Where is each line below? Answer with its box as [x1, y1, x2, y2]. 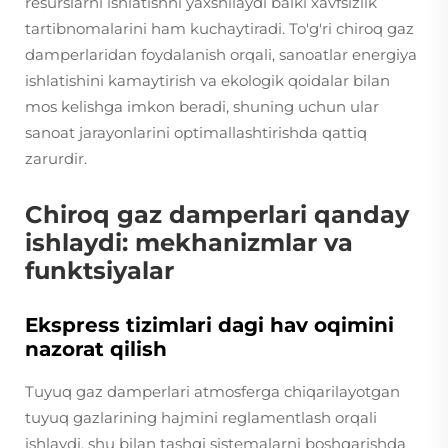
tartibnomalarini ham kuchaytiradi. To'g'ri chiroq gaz [25, 19, 414, 38]
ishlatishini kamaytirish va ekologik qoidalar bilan [25, 71, 390, 90]
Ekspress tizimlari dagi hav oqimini [25, 313, 394, 337]
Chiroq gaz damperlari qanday [25, 200, 409, 229]
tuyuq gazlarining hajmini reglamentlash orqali [25, 408, 377, 427]
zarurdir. [25, 149, 87, 168]
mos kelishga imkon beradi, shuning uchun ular [25, 97, 379, 116]
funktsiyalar [25, 256, 174, 285]
